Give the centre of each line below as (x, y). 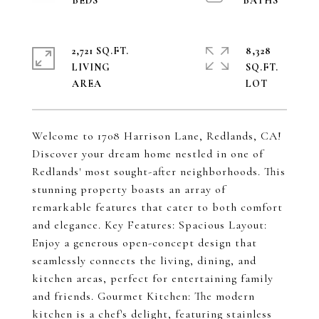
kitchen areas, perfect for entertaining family (153, 278)
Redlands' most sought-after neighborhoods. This (159, 172)
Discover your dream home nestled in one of (148, 154)
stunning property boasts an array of (129, 189)
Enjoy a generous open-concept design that (145, 243)
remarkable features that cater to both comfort (157, 207)
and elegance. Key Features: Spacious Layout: (150, 225)
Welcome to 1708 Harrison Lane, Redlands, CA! (157, 136)
